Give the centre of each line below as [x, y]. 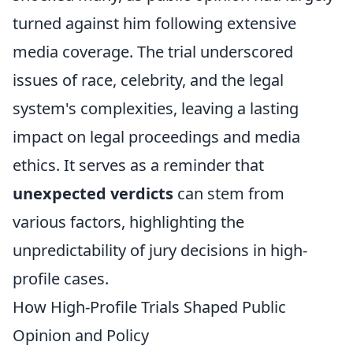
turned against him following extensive [154, 23]
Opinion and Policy [81, 335]
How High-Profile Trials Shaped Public [149, 307]
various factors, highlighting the [128, 222]
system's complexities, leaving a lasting [156, 108]
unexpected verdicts [93, 193]
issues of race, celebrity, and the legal [148, 80]
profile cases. [61, 279]
